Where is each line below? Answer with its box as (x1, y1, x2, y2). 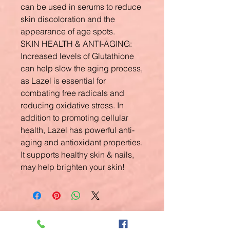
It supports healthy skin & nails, (21, 149, 134, 160)
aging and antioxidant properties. (21, 137, 143, 147)
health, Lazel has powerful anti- (21, 125, 135, 135)
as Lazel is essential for (21, 75, 106, 86)
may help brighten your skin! (21, 162, 125, 172)
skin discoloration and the (21, 14, 115, 24)
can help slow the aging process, (21, 63, 143, 73)
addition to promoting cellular (21, 112, 128, 123)
